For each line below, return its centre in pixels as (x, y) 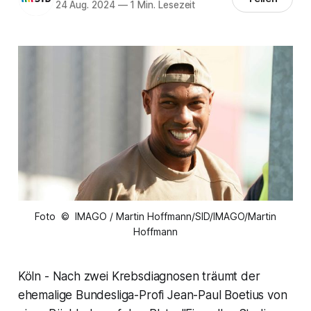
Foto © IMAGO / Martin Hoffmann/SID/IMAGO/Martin (155, 217)
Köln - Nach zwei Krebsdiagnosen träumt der (139, 277)
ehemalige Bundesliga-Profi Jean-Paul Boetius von (152, 295)
